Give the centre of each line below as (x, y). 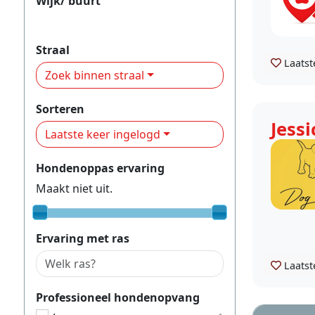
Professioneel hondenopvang (118, 297)
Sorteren (60, 109)
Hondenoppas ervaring (100, 168)
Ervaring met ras (83, 238)
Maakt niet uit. (74, 188)
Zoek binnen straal (95, 75)
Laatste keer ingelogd (103, 134)
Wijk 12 (55, 21)
